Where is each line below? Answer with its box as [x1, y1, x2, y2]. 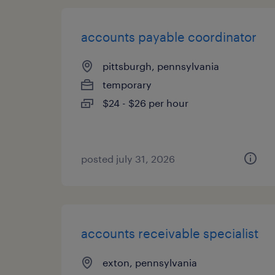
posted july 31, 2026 [81, 153, 175, 165]
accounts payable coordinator [81, 29, 257, 44]
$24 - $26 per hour [103, 97, 188, 109]
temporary [103, 79, 152, 90]
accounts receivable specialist [81, 226, 258, 241]
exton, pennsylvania [103, 257, 197, 268]
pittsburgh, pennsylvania [103, 60, 219, 72]
